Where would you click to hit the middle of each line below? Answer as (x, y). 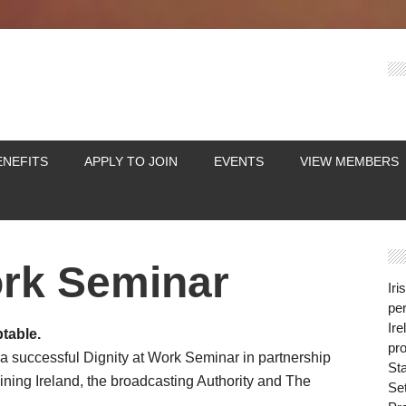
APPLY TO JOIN (131, 161)
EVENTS (239, 161)
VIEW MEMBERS (349, 161)
